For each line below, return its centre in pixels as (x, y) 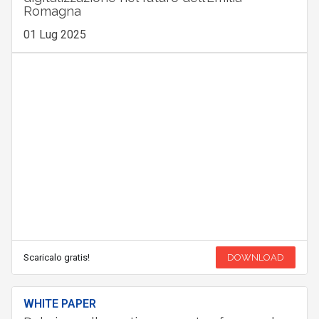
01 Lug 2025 (54, 34)
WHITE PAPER (59, 303)
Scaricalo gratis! (56, 257)
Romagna (52, 11)
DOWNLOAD (256, 257)
